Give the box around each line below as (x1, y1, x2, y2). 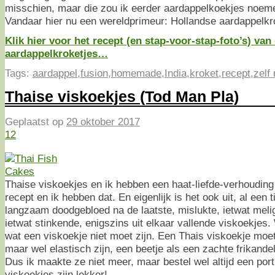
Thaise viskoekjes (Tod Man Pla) (5, 88, 239, 106)
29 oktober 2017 (66, 115, 140, 128)
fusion (80, 66, 108, 79)
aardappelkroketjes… (5, 47, 108, 60)
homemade (111, 66, 161, 79)
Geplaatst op (5, 115, 66, 128)
